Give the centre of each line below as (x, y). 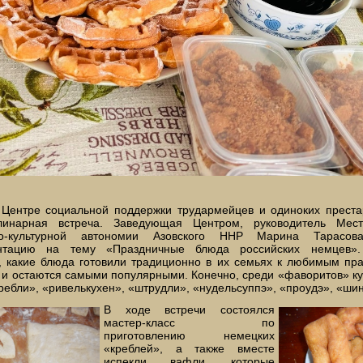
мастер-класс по (189, 322)
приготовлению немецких (189, 335)
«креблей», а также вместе (189, 348)
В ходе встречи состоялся (189, 309)
